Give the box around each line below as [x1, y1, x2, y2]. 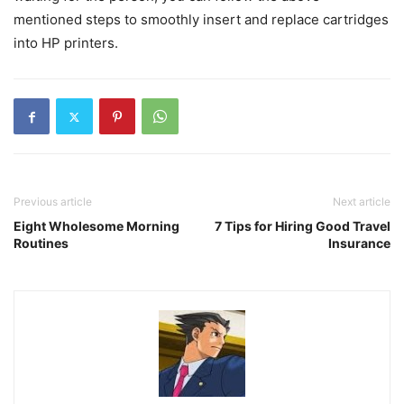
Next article [333, 195, 390, 208]
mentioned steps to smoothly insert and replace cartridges [14, 11, 389, 28]
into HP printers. [14, 34, 118, 51]
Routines [14, 235, 69, 251]
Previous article [14, 195, 92, 208]
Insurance [328, 235, 390, 251]
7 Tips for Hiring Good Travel [215, 218, 390, 234]
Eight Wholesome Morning [14, 218, 179, 234]
